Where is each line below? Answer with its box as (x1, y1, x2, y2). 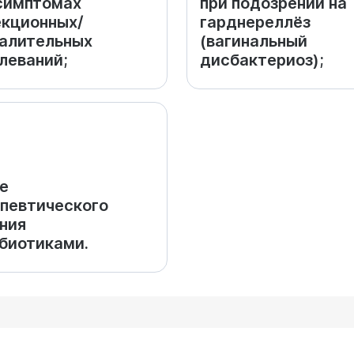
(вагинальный (200, 32, 307, 51)
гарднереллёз (200, 13, 311, 32)
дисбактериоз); (200, 51, 324, 70)
